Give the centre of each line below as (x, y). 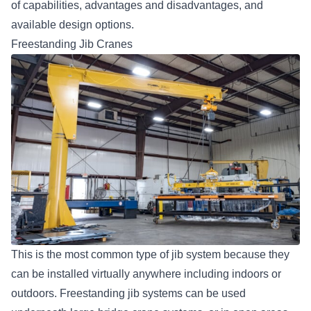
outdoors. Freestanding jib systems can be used (128, 293)
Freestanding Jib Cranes (72, 44)
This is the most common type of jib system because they (150, 254)
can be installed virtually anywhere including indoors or (146, 274)
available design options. (73, 24)
